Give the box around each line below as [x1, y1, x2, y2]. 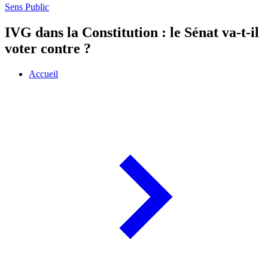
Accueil [29, 69, 58, 80]
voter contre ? [5, 41, 91, 57]
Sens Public [5, 2, 49, 13]
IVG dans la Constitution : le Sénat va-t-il [5, 25, 259, 41]
